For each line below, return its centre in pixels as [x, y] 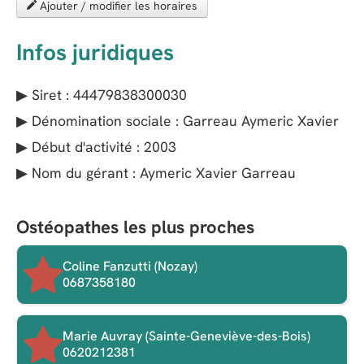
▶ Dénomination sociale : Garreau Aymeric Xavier [178, 121]
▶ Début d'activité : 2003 [96, 147]
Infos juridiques [95, 52]
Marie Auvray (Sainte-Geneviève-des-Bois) [186, 336]
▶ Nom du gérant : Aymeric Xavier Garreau [156, 173]
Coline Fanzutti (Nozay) [130, 266]
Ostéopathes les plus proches [135, 227]
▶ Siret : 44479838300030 [102, 95]
